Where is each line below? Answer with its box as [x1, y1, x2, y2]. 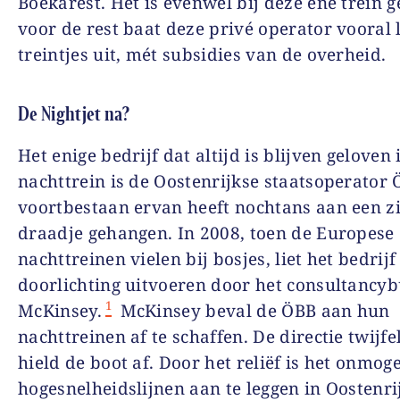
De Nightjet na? [18, 101, 130, 126]
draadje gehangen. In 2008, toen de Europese [18, 221, 395, 245]
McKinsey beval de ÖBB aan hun [115, 298, 390, 322]
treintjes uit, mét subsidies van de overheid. [18, 42, 387, 66]
